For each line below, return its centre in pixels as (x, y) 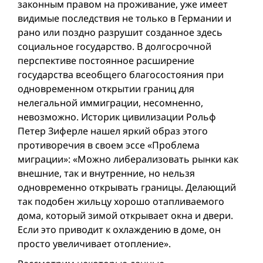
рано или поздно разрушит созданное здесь (120, 32)
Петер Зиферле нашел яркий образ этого (113, 131)
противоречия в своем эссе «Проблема (109, 145)
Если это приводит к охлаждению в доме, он (119, 230)
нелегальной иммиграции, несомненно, (110, 103)
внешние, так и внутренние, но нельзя (106, 173)
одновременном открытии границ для (106, 89)
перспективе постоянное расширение (106, 60)
